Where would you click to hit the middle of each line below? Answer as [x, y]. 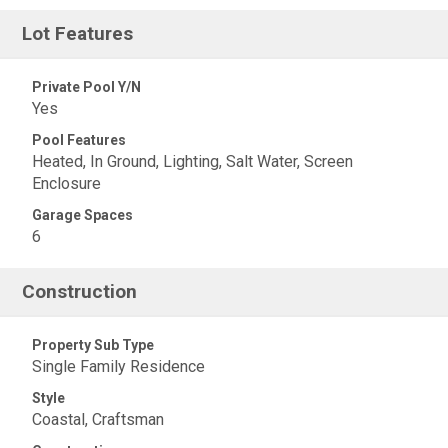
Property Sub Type [93, 344]
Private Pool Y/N [86, 86]
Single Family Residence [118, 366]
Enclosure [66, 183]
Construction [80, 291]
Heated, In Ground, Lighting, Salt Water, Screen [192, 161]
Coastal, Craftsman [98, 419]
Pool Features [79, 139]
